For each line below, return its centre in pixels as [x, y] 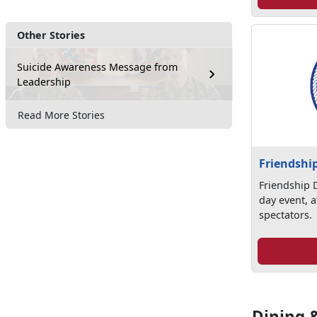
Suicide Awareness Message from [97, 67]
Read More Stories [61, 115]
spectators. [286, 215]
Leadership [44, 82]
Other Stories [51, 35]
